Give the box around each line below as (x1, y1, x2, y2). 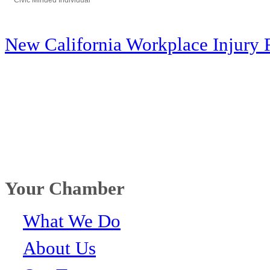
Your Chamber (5, 178, 125, 199)
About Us (23, 237, 96, 259)
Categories (13, 4, 51, 13)
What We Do (23, 210, 121, 231)
